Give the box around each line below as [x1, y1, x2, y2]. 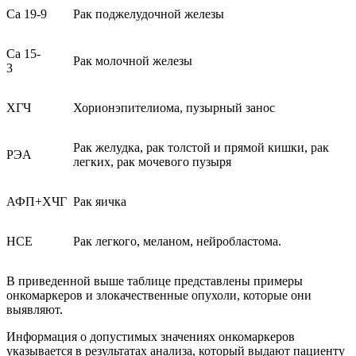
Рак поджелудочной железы [73, 7, 224, 21]
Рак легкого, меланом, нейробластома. [73, 234, 281, 249]
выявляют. [6, 303, 63, 317]
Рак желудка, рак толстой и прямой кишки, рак [73, 141, 329, 155]
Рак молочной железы [73, 54, 192, 68]
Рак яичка [73, 195, 126, 209]
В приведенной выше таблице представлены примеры [6, 274, 303, 288]
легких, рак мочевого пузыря [73, 155, 231, 169]
